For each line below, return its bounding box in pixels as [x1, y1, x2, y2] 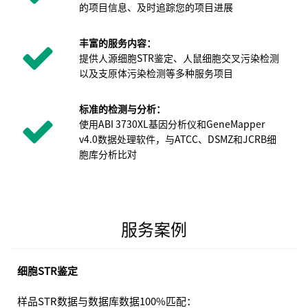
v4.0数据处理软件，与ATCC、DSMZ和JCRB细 [79, 132, 276, 146]
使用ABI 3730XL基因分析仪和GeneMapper [79, 117, 265, 131]
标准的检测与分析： [79, 102, 166, 115]
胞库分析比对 [79, 147, 137, 161]
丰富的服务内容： [79, 36, 156, 49]
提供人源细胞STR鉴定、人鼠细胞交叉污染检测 [79, 51, 279, 65]
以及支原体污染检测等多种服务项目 [79, 66, 233, 80]
